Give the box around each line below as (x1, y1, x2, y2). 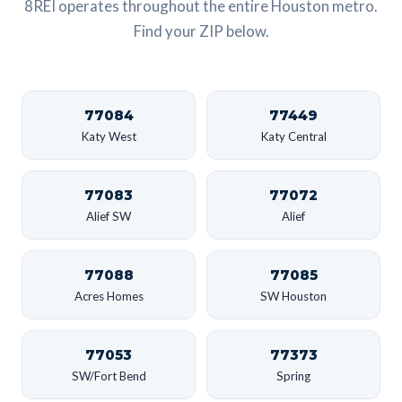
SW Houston (260, 288, 327, 303)
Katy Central (260, 128, 327, 144)
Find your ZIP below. (133, 21, 269, 40)
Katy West (81, 128, 136, 144)
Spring (276, 368, 310, 383)
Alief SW (86, 208, 131, 223)
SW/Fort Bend (71, 368, 146, 383)
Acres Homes (74, 288, 144, 303)
